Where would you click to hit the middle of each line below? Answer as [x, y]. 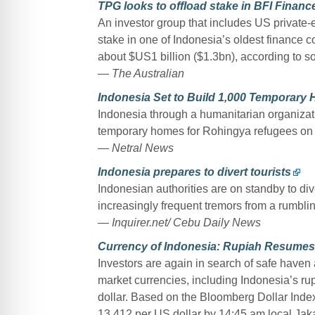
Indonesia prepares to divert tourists [194, 172]
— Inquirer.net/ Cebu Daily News [179, 222]
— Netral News [135, 148]
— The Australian [141, 73]
